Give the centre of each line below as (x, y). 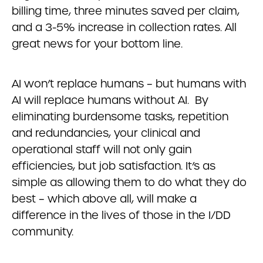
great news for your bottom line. (97, 44)
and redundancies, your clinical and (106, 133)
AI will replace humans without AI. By (110, 100)
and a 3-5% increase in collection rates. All (124, 27)
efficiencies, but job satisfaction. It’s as (114, 166)
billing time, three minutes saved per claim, (126, 11)
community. (43, 232)
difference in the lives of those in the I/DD (121, 215)
